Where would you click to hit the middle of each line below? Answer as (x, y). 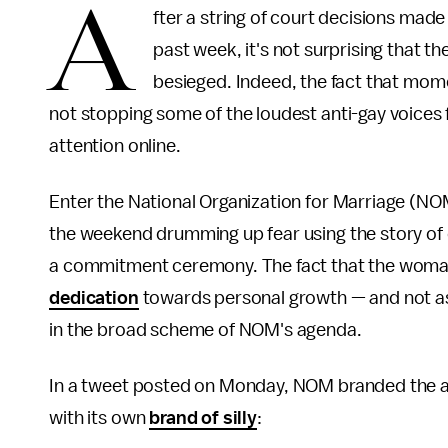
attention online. (117, 146)
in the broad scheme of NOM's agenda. (207, 330)
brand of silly (203, 418)
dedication (94, 298)
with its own (99, 418)
